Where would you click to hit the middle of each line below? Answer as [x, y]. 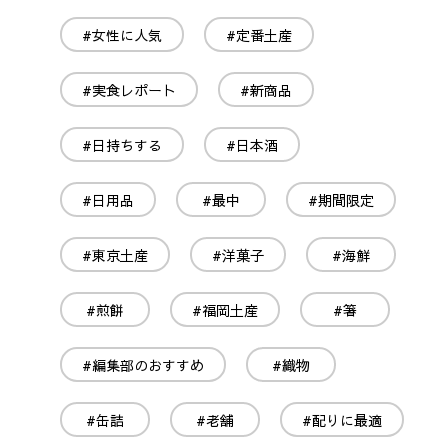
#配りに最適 [342, 419]
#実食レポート [129, 89]
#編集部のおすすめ [143, 364]
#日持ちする [122, 144]
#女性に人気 [122, 34]
